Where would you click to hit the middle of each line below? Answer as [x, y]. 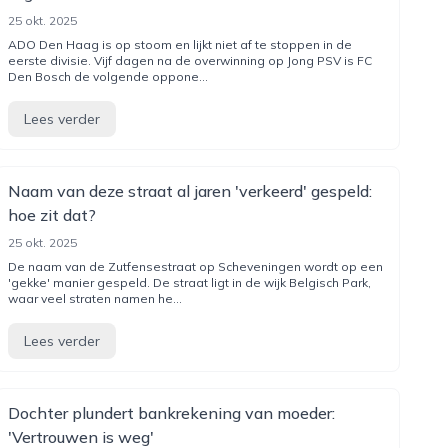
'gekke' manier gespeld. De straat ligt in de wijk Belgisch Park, [189, 282]
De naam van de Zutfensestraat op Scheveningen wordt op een [195, 266]
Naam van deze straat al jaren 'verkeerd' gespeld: [189, 191]
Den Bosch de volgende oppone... [107, 76]
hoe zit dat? [51, 215]
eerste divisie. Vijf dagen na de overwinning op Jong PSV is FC [189, 60]
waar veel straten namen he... [94, 298]
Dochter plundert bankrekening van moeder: [171, 413]
